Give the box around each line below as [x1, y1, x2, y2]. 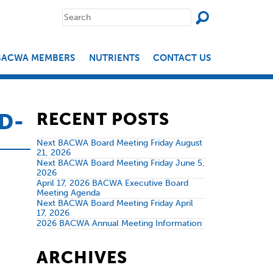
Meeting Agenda [36, 188, 100, 198]
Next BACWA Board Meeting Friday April [36, 198, 193, 208]
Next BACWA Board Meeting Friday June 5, [36, 158, 205, 168]
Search [61, 7, 88, 17]
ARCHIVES [36, 247, 127, 268]
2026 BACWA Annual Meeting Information [36, 218, 202, 229]
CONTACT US [153, 52, 211, 63]
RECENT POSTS [36, 109, 169, 129]
